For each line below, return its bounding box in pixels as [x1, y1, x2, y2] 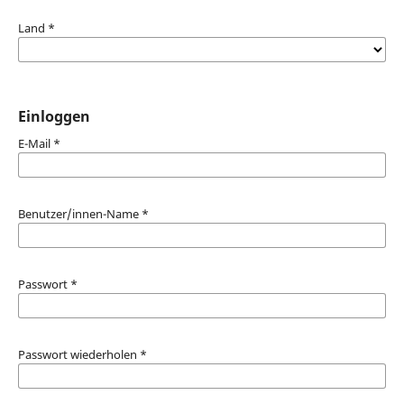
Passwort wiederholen [17, 345, 140, 363]
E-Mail [17, 134, 53, 151]
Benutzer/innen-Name [17, 205, 142, 222]
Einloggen [17, 106, 90, 126]
